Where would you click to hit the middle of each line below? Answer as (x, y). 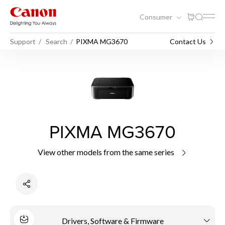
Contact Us (188, 41)
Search (57, 41)
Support (23, 41)
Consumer (157, 17)
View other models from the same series (106, 152)
